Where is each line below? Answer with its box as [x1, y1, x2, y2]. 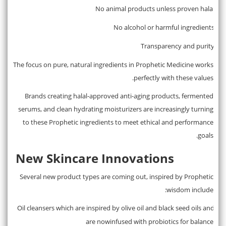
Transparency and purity [141, 41, 214, 50]
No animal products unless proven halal [95, 4, 214, 13]
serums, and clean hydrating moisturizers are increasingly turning [18, 104, 213, 114]
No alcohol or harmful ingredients [114, 22, 214, 32]
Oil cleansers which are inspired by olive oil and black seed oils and [17, 203, 214, 212]
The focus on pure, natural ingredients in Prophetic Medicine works [13, 60, 213, 69]
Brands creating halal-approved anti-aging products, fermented [25, 91, 213, 100]
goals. [198, 130, 213, 140]
